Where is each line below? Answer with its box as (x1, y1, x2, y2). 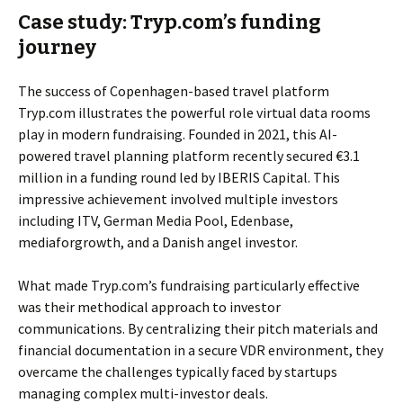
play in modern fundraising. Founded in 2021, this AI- (18, 125, 337, 143)
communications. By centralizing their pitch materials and (18, 319, 378, 337)
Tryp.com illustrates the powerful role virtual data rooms (18, 103, 371, 121)
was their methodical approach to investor (18, 298, 281, 316)
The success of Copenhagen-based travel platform (18, 82, 329, 100)
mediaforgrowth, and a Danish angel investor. (18, 233, 298, 251)
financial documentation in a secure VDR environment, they (18, 341, 383, 359)
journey (18, 35, 96, 59)
